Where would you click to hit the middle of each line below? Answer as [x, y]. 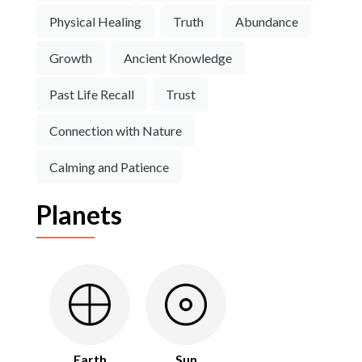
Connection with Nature [116, 131]
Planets [79, 215]
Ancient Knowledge [178, 58]
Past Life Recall [92, 95]
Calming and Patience [109, 167]
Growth [71, 58]
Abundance [267, 22]
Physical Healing [95, 22]
